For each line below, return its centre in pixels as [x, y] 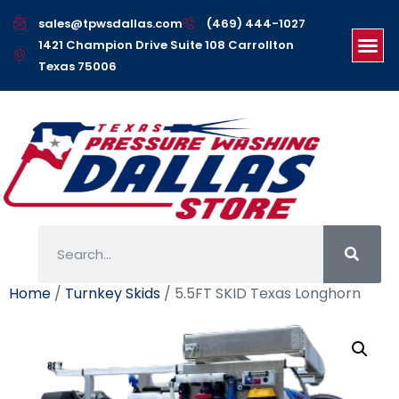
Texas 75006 [77, 66]
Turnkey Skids [113, 293]
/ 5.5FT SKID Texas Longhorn [261, 293]
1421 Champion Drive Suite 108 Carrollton [166, 45]
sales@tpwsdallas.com [110, 24]
